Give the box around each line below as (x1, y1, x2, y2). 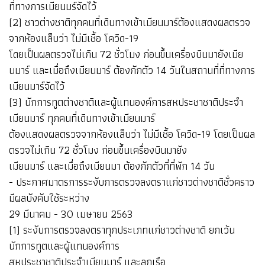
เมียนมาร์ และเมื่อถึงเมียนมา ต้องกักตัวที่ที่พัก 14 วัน (9, 157, 215, 174)
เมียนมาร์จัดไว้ (9, 77, 64, 95)
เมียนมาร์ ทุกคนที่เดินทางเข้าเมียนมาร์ (9, 109, 155, 127)
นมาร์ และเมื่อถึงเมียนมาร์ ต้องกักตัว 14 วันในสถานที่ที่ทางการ (9, 61, 255, 79)
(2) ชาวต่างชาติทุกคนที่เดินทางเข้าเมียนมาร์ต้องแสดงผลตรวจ (9, 13, 250, 31)
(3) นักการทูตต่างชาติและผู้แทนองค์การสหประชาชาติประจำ (9, 93, 243, 111)
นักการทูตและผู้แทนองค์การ (9, 237, 119, 254)
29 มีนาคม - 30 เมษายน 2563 (9, 205, 133, 222)
